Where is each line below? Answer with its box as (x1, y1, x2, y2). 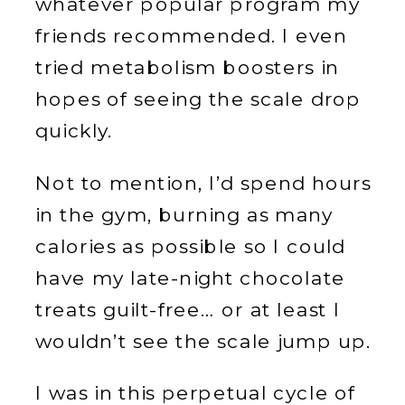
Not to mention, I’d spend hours (35, 170, 372, 195)
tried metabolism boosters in (35, 55, 340, 80)
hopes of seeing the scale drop (35, 87, 362, 112)
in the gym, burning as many (35, 202, 334, 227)
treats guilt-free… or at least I (35, 297, 341, 322)
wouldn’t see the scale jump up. (35, 328, 372, 353)
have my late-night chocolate (35, 265, 346, 290)
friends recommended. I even (35, 24, 347, 49)
